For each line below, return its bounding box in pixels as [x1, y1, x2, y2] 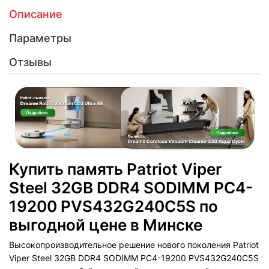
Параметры [9, 32, 71, 44]
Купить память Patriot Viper [9, 159, 222, 178]
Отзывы [9, 56, 52, 68]
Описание [9, 8, 62, 20]
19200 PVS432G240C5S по [9, 196, 218, 216]
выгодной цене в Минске [9, 215, 202, 234]
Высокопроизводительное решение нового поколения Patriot [9, 239, 259, 250]
